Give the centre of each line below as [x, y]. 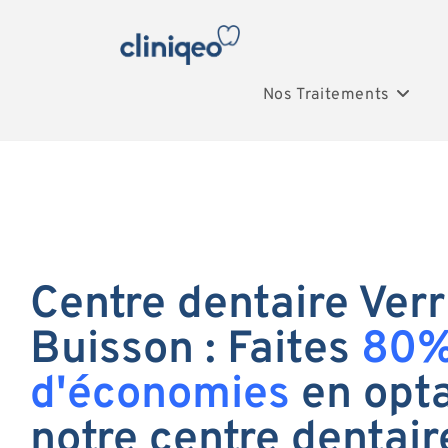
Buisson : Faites [195, 350]
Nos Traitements [326, 95]
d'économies [160, 395]
